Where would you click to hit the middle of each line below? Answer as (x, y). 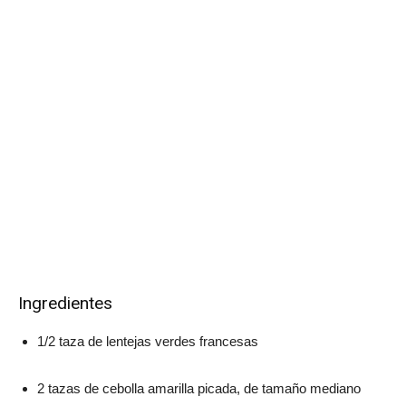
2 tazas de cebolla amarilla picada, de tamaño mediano (199, 389)
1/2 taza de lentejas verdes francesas (148, 342)
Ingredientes (65, 304)
